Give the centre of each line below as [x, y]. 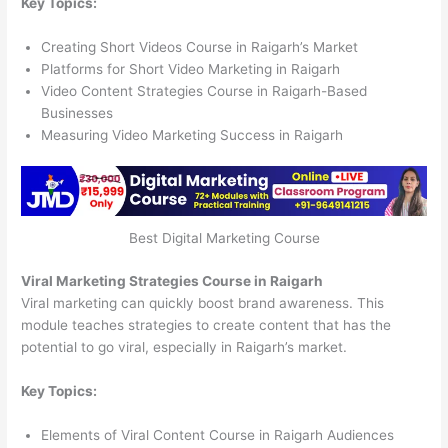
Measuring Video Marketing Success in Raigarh [192, 134]
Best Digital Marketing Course [224, 238]
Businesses [77, 112]
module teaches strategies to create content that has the [206, 324]
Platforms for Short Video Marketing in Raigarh [191, 68]
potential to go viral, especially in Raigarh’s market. [184, 346]
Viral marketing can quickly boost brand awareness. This [203, 302]
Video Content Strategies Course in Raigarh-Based [204, 90]
